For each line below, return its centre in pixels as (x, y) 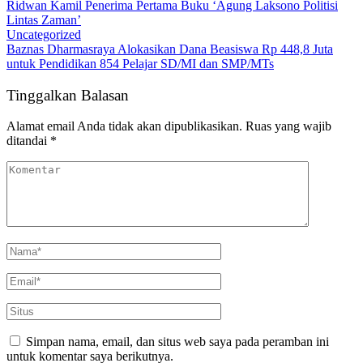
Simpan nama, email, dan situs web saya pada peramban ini (177, 342)
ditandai (28, 141)
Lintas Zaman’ (44, 19)
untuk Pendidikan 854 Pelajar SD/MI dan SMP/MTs (140, 63)
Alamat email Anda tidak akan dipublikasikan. (124, 126)
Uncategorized (44, 34)
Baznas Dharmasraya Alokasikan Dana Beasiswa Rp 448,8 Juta (170, 49)
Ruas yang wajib (288, 126)
